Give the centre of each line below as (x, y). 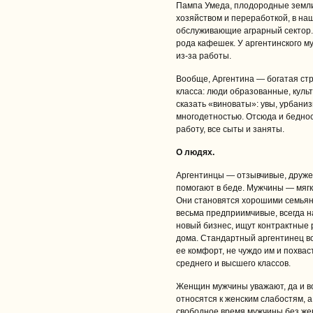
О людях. (195, 152)
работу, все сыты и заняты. (230, 129)
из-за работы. (204, 56)
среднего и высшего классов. (233, 263)
